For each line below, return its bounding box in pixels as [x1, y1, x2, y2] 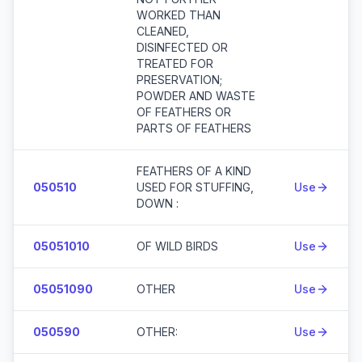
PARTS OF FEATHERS [137, 121, 251, 135]
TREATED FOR [137, 57, 213, 70]
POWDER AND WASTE [137, 89, 255, 103]
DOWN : [137, 196, 179, 210]
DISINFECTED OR [137, 40, 228, 54]
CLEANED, [137, 24, 189, 38]
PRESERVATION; [137, 73, 222, 86]
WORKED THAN [137, 8, 221, 22]
